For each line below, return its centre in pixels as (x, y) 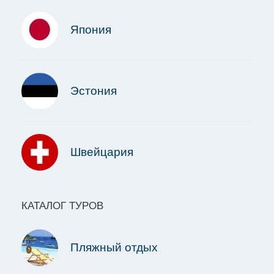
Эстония (94, 91)
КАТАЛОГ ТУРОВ (62, 206)
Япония (91, 30)
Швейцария (102, 152)
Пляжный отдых (114, 248)
